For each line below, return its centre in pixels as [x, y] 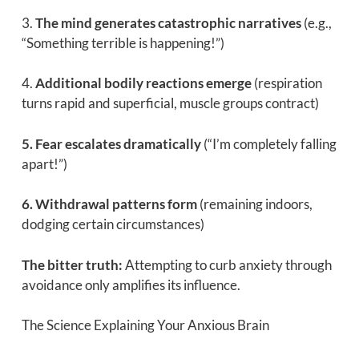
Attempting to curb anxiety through [227, 264]
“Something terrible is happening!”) [123, 42]
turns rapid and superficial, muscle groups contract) [170, 103]
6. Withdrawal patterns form [109, 204]
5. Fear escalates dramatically [111, 143]
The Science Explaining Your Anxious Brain [145, 325]
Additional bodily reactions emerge [143, 83]
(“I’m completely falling [268, 143]
